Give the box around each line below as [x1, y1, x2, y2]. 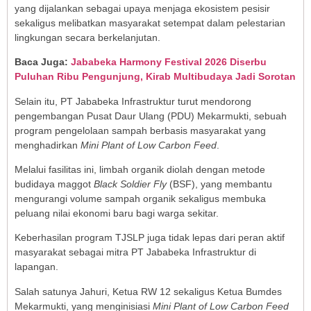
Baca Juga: [15, 56, 68, 68]
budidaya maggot [15, 178, 94, 190]
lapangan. [15, 261, 58, 273]
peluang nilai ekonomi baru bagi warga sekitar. [15, 207, 219, 219]
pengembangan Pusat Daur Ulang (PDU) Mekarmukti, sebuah [15, 110, 287, 121]
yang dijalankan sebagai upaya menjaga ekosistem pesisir [15, 2, 270, 14]
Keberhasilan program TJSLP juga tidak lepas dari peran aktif [15, 232, 285, 244]
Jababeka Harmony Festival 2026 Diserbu [71, 56, 267, 68]
